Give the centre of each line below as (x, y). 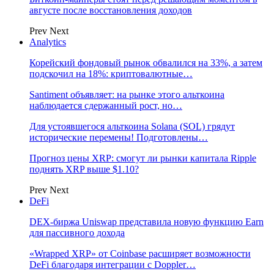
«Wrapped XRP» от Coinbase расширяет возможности (140, 254)
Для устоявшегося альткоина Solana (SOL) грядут (132, 126)
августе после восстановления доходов (111, 10)
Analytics (48, 42)
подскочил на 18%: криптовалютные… (111, 74)
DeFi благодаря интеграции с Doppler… (113, 265)
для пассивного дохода (77, 233)
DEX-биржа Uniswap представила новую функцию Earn (146, 222)
